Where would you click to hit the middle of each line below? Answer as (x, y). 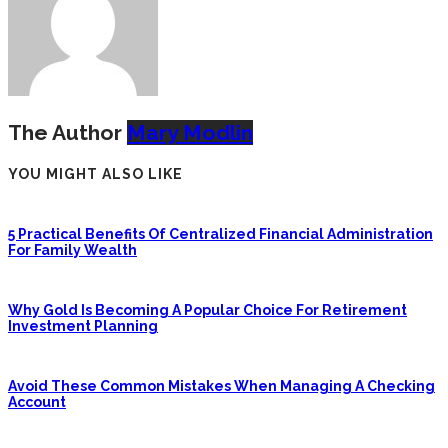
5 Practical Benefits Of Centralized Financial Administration (220, 233)
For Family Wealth (72, 249)
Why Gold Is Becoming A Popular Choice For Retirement (207, 309)
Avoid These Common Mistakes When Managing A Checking (221, 385)
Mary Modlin (190, 132)
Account (37, 401)
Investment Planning (83, 325)
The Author (65, 132)
